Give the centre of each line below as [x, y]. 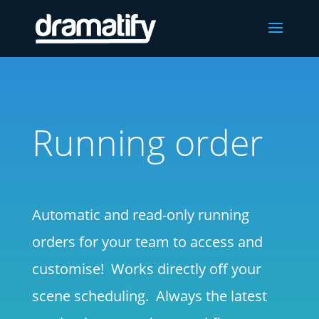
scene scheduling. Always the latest [149, 296]
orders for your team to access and [147, 242]
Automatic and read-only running [140, 215]
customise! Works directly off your [146, 269]
